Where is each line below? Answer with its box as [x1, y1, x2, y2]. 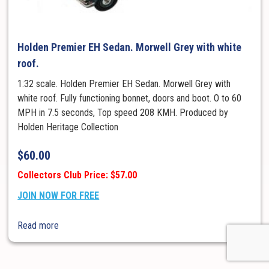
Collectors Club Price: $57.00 [17, 169, 138, 181]
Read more [17, 220, 59, 232]
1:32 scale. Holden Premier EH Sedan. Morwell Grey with [17, 77, 231, 89]
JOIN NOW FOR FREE [17, 190, 100, 202]
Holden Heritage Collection [17, 121, 119, 133]
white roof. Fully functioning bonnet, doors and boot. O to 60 [17, 92, 242, 104]
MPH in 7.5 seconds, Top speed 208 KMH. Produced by [17, 106, 229, 118]
